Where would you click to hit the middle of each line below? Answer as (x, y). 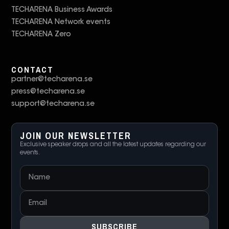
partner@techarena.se (52, 80)
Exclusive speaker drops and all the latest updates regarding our (113, 145)
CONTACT (33, 70)
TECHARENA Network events (61, 22)
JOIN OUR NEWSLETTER (76, 136)
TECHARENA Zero (41, 35)
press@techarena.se (48, 92)
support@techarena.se (53, 104)
